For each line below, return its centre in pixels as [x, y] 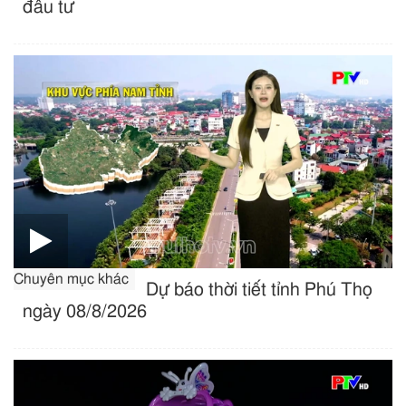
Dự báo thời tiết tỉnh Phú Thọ [260, 290]
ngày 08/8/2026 [85, 312]
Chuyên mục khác [71, 280]
